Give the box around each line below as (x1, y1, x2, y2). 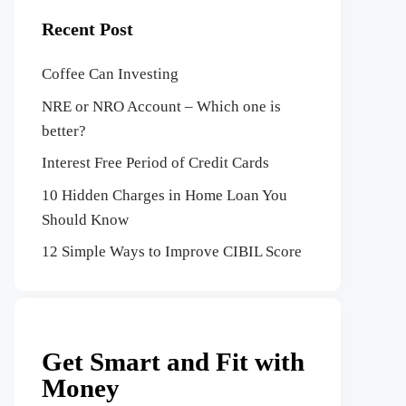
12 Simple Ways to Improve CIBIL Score (42, 243, 302, 260)
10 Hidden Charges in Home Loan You (42, 186, 287, 204)
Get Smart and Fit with (42, 346, 304, 376)
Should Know (42, 210, 129, 228)
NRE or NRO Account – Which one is (42, 97, 281, 115)
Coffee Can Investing (42, 65, 179, 82)
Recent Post (42, 19, 133, 39)
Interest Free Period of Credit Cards (42, 154, 269, 171)
